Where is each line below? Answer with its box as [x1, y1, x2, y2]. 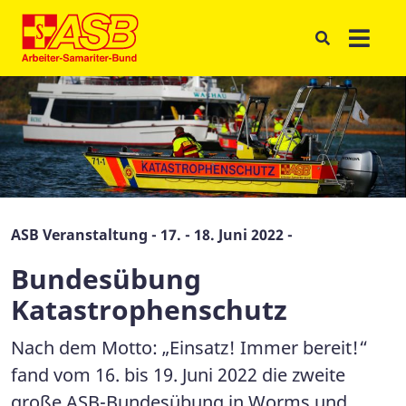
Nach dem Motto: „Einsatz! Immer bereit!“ [11, 335, 368, 361]
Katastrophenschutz [11, 291, 287, 329]
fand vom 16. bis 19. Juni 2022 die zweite [11, 362, 345, 388]
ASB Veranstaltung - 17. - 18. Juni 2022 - [11, 225, 293, 246]
